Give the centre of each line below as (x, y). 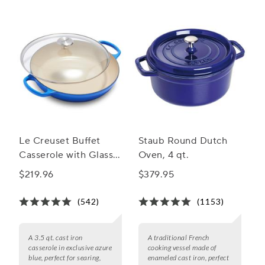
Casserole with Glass (66, 155)
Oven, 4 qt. (164, 155)
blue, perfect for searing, (64, 258)
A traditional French (178, 238)
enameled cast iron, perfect (188, 258)
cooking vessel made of (182, 248)
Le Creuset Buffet (60, 141)
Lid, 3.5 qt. (43, 169)
